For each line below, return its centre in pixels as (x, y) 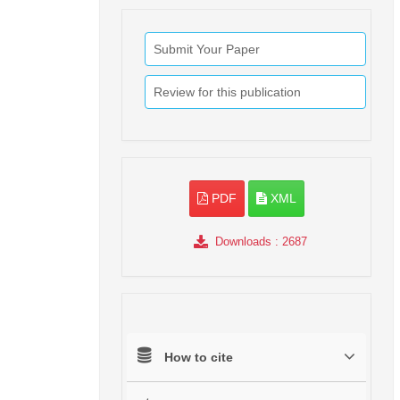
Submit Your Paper (207, 49)
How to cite (199, 357)
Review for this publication (227, 92)
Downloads (243, 241)
